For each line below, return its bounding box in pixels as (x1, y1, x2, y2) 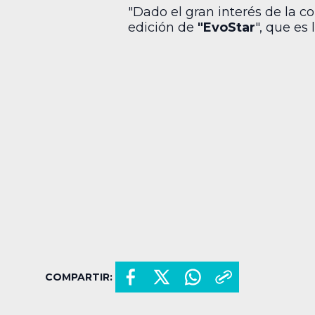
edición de (128, 20, 198, 36)
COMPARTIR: (45, 271, 112, 284)
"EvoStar (198, 20, 255, 36)
